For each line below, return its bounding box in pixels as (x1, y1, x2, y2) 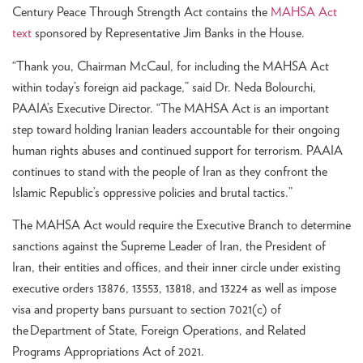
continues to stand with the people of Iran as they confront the (12, 164, 327, 178)
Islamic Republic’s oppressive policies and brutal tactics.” (12, 186, 296, 199)
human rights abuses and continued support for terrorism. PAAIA (12, 143, 343, 157)
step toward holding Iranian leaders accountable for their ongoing (12, 122, 340, 136)
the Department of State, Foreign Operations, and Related (12, 324, 305, 338)
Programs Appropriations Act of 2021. (12, 345, 209, 359)
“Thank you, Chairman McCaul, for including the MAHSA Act (12, 59, 329, 73)
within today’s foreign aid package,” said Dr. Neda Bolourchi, (12, 80, 316, 94)
